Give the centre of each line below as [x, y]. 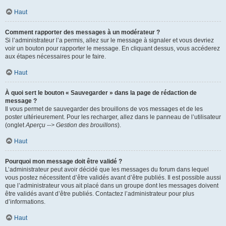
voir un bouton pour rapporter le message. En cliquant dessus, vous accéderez [112, 48]
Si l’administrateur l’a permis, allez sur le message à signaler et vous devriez [109, 40]
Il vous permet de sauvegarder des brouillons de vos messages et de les [104, 109]
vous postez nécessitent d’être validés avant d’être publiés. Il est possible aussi [113, 178]
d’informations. [25, 202]
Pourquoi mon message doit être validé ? [64, 161]
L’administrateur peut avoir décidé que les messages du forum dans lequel [107, 169]
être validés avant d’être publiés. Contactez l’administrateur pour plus [100, 194]
